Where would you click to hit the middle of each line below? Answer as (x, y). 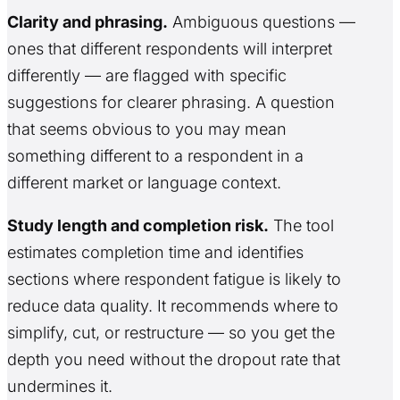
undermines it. (60, 387)
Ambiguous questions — (262, 22)
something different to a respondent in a (155, 156)
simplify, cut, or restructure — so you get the (171, 333)
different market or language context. (144, 183)
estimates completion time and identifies (155, 253)
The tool (301, 226)
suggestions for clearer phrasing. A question (171, 103)
